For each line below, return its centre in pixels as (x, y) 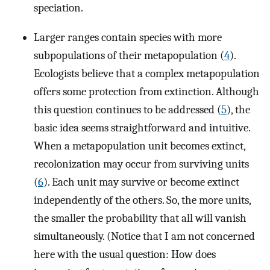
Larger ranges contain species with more (128, 37)
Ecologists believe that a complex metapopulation (147, 73)
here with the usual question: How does (125, 254)
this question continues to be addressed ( (127, 109)
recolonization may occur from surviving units (141, 164)
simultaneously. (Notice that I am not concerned (144, 236)
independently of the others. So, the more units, (142, 200)
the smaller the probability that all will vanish (140, 218)
